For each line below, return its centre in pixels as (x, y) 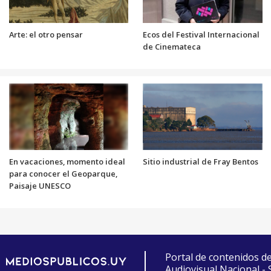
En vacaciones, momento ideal (67, 161)
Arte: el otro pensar (46, 34)
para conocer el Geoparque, (63, 173)
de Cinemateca (172, 46)
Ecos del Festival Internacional (201, 34)
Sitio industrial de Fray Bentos (201, 161)
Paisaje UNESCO (40, 185)
